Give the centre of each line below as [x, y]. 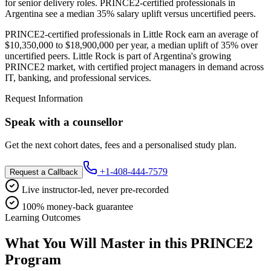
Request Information [44, 98]
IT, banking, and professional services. [78, 77]
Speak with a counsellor [64, 122]
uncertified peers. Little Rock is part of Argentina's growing [118, 56]
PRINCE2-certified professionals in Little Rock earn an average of [132, 34]
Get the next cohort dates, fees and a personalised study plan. [121, 145]
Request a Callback [44, 172]
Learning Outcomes [43, 218]
